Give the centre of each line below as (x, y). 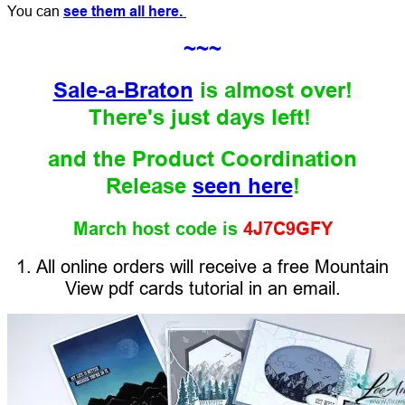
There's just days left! (202, 117)
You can (35, 10)
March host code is (155, 228)
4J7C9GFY (285, 228)
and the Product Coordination (202, 158)
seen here (242, 185)
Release (149, 185)
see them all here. (125, 11)
